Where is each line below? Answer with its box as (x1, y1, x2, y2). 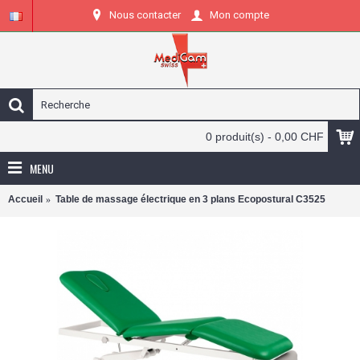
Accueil (8, 194, 43, 205)
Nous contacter (109, 8, 181, 21)
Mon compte (210, 9, 269, 22)
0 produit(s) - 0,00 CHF (206, 130, 324, 143)
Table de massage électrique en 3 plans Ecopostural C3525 (55, 194, 325, 205)
